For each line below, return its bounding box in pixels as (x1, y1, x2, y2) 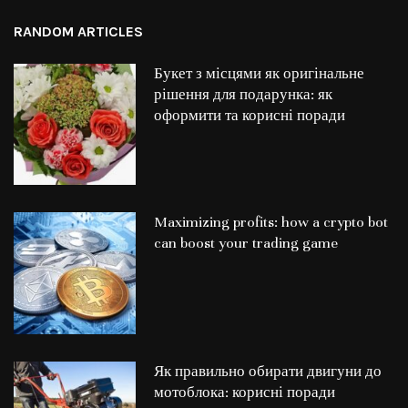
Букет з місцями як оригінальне (153, 64, 364, 83)
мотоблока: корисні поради (153, 383, 335, 403)
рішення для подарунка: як (153, 85, 332, 104)
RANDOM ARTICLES (14, 22, 143, 40)
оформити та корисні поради (153, 106, 345, 125)
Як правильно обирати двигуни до (153, 362, 382, 382)
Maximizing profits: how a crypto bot (153, 213, 388, 232)
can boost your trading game (153, 234, 338, 253)
